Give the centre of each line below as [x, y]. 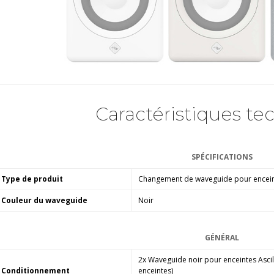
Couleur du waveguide [45, 200]
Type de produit [32, 179]
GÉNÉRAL [222, 237]
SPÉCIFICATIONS [222, 157]
